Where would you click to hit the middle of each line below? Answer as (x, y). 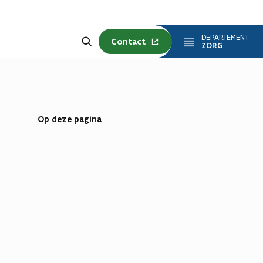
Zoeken (94, 38)
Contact (128, 41)
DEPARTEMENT (225, 37)
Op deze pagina (70, 119)
